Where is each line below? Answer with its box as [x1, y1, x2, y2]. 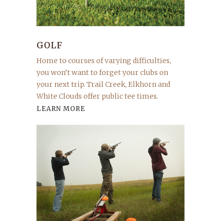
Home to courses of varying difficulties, [37, 56, 171, 65]
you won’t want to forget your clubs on [37, 68, 168, 77]
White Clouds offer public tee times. [37, 92, 158, 101]
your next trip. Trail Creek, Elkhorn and [37, 80, 170, 89]
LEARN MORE [37, 105, 85, 113]
